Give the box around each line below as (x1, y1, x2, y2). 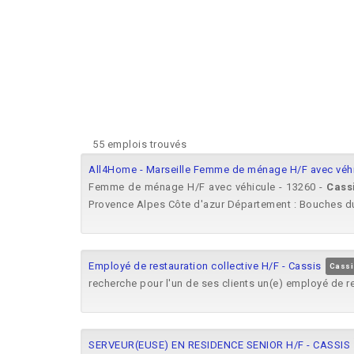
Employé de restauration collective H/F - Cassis (88, 260, 322, 272)
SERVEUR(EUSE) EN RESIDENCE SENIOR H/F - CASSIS (88, 339, 350, 351)
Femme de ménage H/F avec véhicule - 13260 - (88, 181, 327, 193)
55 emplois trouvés (92, 138, 186, 150)
